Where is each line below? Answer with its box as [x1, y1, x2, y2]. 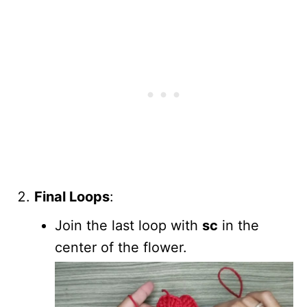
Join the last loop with [55, 217, 202, 234]
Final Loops [34, 188, 110, 205]
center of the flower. [55, 238, 187, 256]
